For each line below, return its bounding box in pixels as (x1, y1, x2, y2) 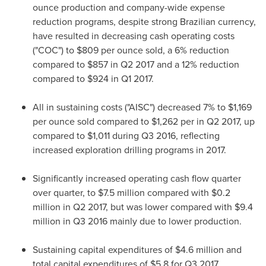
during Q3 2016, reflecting (110, 129, 220, 142)
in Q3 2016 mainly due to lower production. (61, 214, 242, 228)
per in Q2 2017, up (178, 115, 255, 128)
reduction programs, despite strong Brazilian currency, (33, 15, 256, 28)
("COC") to (33, 43, 77, 57)
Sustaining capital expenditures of (33, 243, 175, 256)
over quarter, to (33, 186, 98, 199)
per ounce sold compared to (33, 115, 151, 128)
